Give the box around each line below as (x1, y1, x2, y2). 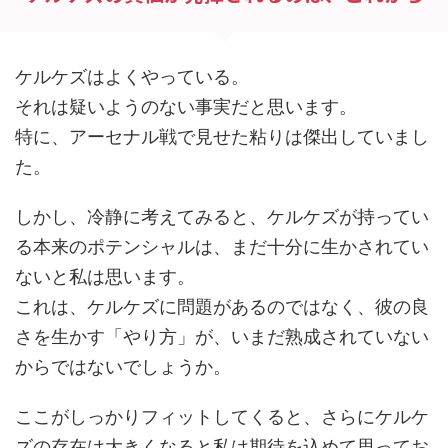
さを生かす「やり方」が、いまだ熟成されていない (15, 325, 429, 347)
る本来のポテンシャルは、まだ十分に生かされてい (15, 235, 429, 257)
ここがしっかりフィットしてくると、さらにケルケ (15, 405, 429, 427)
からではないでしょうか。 (15, 355, 231, 377)
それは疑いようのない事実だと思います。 (15, 95, 357, 117)
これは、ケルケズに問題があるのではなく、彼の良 (15, 295, 429, 317)
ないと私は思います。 (15, 265, 195, 287)
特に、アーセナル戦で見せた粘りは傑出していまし (15, 125, 429, 147)
